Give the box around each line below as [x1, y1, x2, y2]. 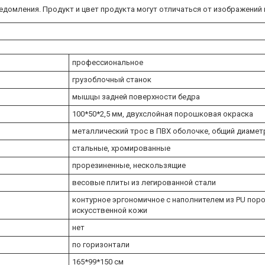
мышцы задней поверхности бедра [72, 92, 200, 101]
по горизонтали [72, 240, 130, 249]
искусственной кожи [72, 205, 147, 215]
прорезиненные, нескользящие [72, 160, 186, 170]
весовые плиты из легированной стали [72, 177, 216, 187]
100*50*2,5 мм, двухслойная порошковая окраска [72, 109, 253, 118]
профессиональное [72, 57, 143, 67]
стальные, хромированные [72, 143, 170, 153]
